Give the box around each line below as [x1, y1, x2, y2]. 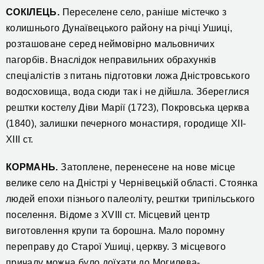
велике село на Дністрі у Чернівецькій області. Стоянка [6, 178, 258, 189]
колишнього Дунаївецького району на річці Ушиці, [6, 23, 233, 34]
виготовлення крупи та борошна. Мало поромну [6, 226, 225, 236]
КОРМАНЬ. [6, 162, 58, 173]
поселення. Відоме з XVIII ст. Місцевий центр [6, 210, 210, 220]
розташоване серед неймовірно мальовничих [6, 39, 215, 49]
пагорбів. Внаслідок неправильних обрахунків [6, 55, 217, 65]
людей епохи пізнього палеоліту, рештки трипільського [6, 194, 255, 204]
